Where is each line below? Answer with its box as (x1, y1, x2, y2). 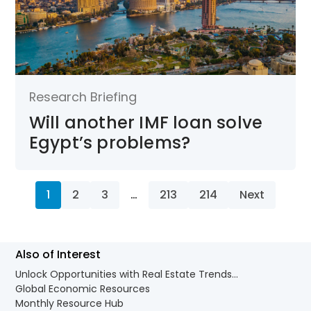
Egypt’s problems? (28, 131, 191, 154)
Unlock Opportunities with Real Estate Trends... (15, 267, 239, 282)
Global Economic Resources (15, 282, 151, 296)
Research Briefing (28, 87, 137, 106)
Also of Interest (15, 246, 101, 263)
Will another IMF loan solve (28, 110, 263, 134)
